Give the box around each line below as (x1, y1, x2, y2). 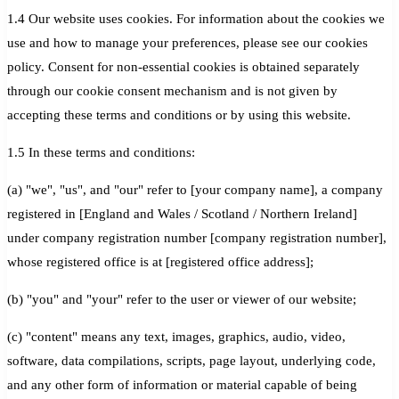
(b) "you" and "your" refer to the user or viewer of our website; (7, 291, 356, 306)
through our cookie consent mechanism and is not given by (7, 83, 338, 98)
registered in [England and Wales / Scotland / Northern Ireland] (7, 206, 357, 221)
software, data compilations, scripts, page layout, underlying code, (7, 353, 376, 368)
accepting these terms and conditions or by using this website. (7, 107, 351, 122)
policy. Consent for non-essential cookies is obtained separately (7, 59, 360, 74)
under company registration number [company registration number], (7, 230, 387, 245)
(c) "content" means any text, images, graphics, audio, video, (7, 329, 346, 344)
